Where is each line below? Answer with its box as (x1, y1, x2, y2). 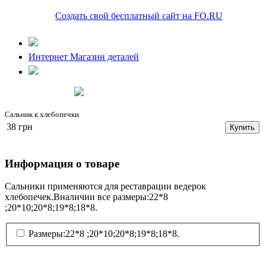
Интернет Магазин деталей (28, 52, 139, 62)
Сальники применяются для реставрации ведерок (5, 181, 206, 192)
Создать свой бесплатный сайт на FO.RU (55, 11, 223, 21)
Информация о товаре (5, 157, 119, 170)
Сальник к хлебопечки (5, 110, 79, 119)
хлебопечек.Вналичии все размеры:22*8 (5, 192, 168, 202)
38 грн (7, 122, 33, 132)
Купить (230, 123, 255, 132)
